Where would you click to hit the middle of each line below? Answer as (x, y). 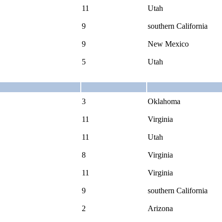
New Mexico (168, 44)
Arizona (160, 208)
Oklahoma (164, 101)
